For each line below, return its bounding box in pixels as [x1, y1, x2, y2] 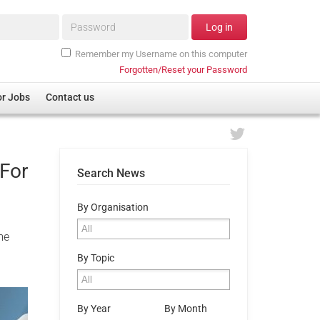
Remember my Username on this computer [75, 48, 247, 59]
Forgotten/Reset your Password [119, 64, 247, 75]
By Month [164, 302, 207, 315]
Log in [206, 21, 233, 34]
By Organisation [76, 201, 149, 214]
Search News [76, 166, 145, 180]
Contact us [46, 91, 95, 104]
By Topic [76, 251, 114, 264]
